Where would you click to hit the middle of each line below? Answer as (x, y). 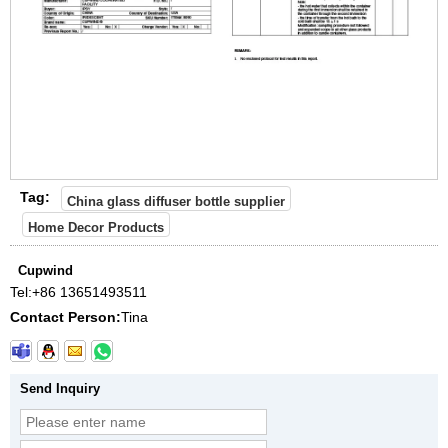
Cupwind (45, 270)
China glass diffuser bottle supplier (176, 202)
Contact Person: (65, 316)
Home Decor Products (96, 227)
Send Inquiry (60, 388)
